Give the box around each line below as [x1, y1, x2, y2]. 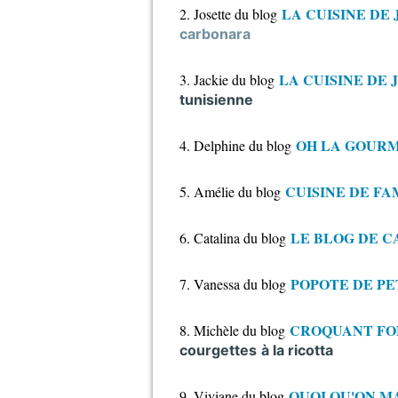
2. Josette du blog [179, 4, 277, 23]
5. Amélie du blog [179, 182, 281, 201]
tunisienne [179, 91, 253, 108]
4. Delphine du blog [179, 136, 291, 155]
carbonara [179, 25, 251, 43]
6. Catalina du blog [179, 228, 286, 247]
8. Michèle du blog [179, 321, 285, 339]
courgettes [179, 341, 257, 359]
